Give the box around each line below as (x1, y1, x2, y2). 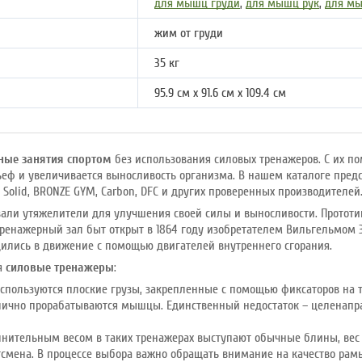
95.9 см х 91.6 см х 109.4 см (154, 85, 286, 101)
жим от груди (154, 25, 223, 41)
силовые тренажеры (6, 259, 114, 276)
